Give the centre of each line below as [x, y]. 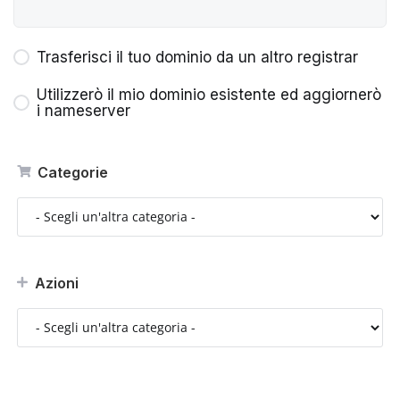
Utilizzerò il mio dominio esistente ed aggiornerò [209, 94]
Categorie [69, 172]
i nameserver [83, 110]
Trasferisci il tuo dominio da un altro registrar [197, 57]
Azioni [53, 283]
